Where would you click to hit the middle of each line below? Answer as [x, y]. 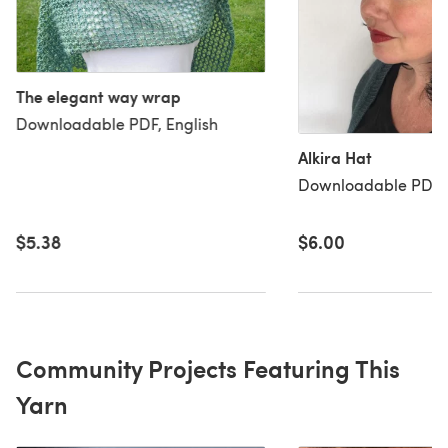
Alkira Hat [334, 158]
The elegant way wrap [98, 96]
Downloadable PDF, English [117, 123]
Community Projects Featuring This [208, 368]
